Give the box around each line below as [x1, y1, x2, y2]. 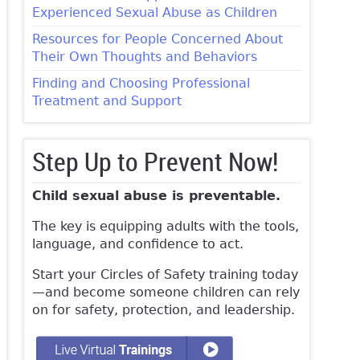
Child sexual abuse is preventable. [31, 188, 280, 204]
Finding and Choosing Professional [31, 76, 250, 92]
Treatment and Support [31, 93, 182, 109]
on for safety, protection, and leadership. [31, 302, 295, 318]
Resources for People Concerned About [31, 31, 283, 47]
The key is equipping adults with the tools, [31, 219, 299, 235]
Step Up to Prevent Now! [31, 144, 278, 179]
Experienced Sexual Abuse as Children [31, 5, 277, 21]
